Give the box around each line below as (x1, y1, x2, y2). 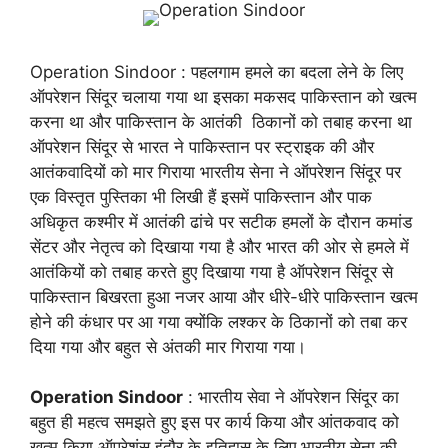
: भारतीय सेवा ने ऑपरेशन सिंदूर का (183, 387, 399, 407)
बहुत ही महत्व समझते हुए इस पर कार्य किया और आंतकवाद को (30, 412, 399, 432)
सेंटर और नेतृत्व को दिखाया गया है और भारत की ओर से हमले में (30, 236, 409, 257)
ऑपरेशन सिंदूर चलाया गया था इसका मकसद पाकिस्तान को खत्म (30, 86, 417, 107)
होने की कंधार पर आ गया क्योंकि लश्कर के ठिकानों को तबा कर (30, 311, 407, 332)
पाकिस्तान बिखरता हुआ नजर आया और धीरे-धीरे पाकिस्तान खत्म (30, 286, 418, 307)
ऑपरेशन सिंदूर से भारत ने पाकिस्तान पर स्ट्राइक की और (30, 136, 374, 157)
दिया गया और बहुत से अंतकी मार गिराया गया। (30, 336, 306, 357)
